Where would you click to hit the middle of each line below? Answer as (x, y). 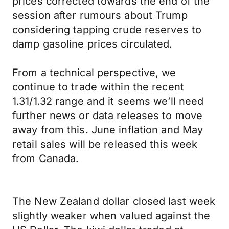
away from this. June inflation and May (108, 130)
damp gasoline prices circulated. (93, 44)
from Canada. (46, 158)
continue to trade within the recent (98, 87)
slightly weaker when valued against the (111, 216)
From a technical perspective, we (94, 73)
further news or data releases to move (108, 116)
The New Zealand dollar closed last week (114, 201)
